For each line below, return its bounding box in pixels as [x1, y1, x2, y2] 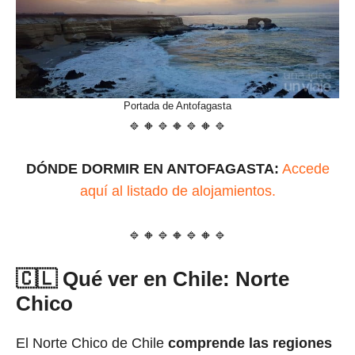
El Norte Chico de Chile [16, 334, 168, 351]
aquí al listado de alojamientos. [79, 182, 276, 199]
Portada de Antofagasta [124, 99, 231, 112]
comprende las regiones [168, 334, 332, 351]
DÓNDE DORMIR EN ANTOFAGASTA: [25, 160, 279, 177]
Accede [281, 160, 330, 177]
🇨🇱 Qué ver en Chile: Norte [16, 266, 289, 291]
